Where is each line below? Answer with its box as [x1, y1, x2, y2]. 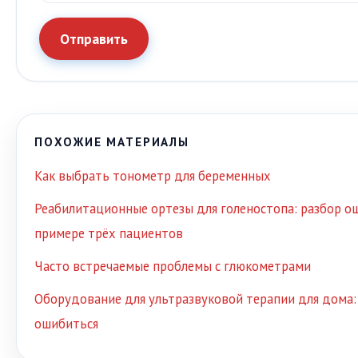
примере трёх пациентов [34, 225, 183, 243]
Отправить [60, 30, 128, 49]
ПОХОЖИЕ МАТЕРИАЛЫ [34, 134, 189, 150]
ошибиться [34, 315, 98, 333]
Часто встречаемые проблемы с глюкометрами [34, 257, 311, 276]
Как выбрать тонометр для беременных [34, 167, 271, 185]
